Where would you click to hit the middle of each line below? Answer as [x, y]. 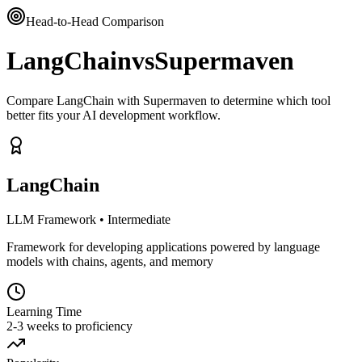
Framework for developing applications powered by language [163, 246]
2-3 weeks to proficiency [69, 326]
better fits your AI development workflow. [114, 115]
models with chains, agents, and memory [110, 261]
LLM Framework [51, 219]
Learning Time [44, 311]
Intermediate [139, 219]
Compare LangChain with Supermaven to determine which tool [168, 100]
